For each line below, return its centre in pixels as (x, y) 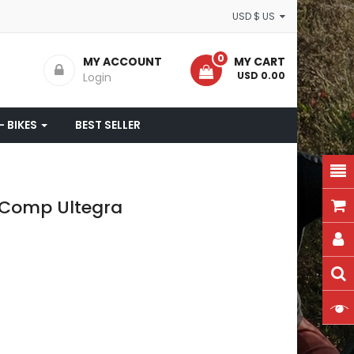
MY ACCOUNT (122, 61)
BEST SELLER (108, 124)
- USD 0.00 (257, 75)
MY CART (260, 61)
